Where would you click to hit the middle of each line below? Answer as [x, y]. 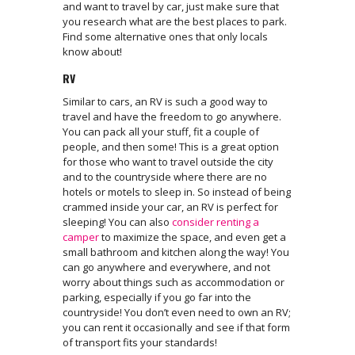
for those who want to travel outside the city [168, 162]
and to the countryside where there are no [165, 177]
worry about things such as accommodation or [174, 282]
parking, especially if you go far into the [157, 298]
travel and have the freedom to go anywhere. [172, 117]
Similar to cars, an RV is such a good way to [165, 102]
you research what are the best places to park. [175, 22]
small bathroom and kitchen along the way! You [176, 252]
